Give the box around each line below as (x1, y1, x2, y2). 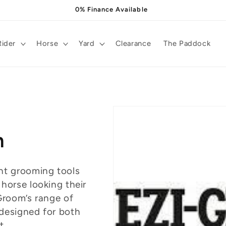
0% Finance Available (75, 5, 148, 13)
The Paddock (163, 39, 211, 48)
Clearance (115, 39, 151, 48)
